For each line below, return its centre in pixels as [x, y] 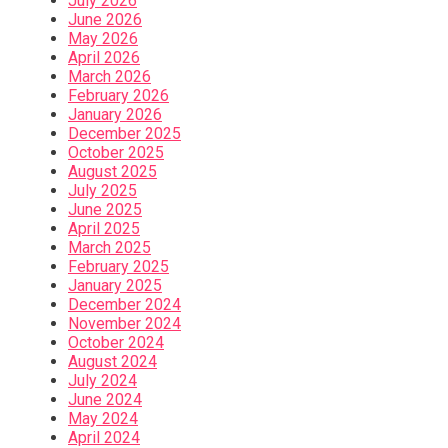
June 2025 [105, 210]
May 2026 [103, 39]
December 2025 [124, 134]
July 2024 [102, 381]
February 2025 [118, 267]
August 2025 [112, 172]
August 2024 [112, 362]
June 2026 [105, 20]
